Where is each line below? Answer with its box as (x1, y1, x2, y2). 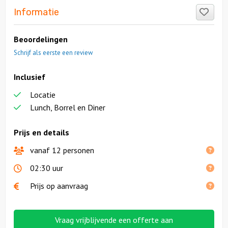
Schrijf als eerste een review (14, 48, 93, 58)
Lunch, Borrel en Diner (30, 102, 105, 113)
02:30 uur (30, 163, 63, 174)
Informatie (14, 7, 59, 18)
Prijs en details (14, 127, 69, 138)
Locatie (30, 90, 55, 100)
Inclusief (14, 72, 45, 82)
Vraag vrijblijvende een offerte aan (55, 215, 173, 225)
